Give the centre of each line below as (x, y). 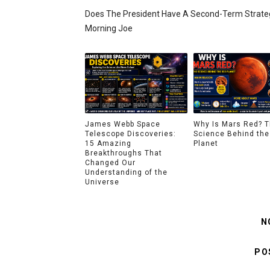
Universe (102, 182)
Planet (206, 143)
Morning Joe (108, 28)
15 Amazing (108, 143)
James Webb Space (122, 124)
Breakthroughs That (123, 153)
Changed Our (110, 162)
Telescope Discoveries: (130, 133)
